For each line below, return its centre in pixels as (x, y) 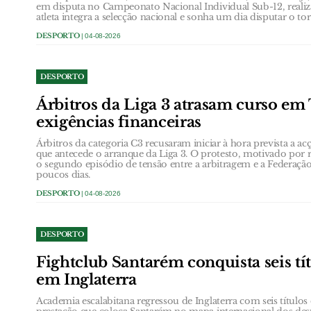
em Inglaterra (86, 279)
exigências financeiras (119, 122)
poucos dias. (64, 174)
